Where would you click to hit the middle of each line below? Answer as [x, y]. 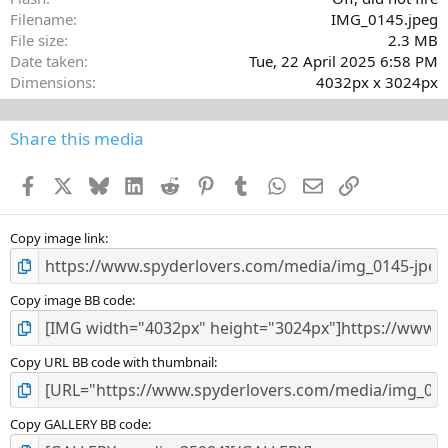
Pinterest [245, 183]
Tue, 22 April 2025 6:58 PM [343, 61]
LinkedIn [173, 183]
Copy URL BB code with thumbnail [112, 362]
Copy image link [57, 238]
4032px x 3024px [377, 82]
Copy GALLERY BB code [79, 424]
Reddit [201, 183]
